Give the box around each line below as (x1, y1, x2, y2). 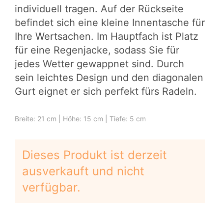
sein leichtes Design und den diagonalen (15, 72, 203, 84)
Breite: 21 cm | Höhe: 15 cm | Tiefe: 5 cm (15, 114, 146, 123)
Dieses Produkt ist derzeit (22, 148, 167, 163)
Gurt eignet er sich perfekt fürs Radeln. (15, 85, 197, 98)
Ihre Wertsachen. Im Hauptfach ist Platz (15, 30, 198, 43)
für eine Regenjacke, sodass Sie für (15, 44, 179, 56)
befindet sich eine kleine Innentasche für (15, 17, 205, 29)
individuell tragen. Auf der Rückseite (15, 3, 184, 15)
